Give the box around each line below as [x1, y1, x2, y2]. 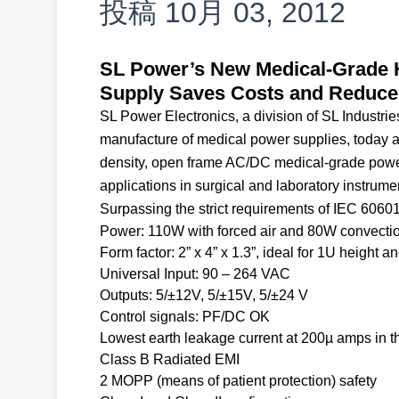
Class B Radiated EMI [100, 352, 240, 367]
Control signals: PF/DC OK [100, 309, 270, 324]
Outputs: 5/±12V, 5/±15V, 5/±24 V [100, 288, 308, 303]
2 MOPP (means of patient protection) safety [100, 373, 377, 388]
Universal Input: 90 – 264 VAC [100, 266, 290, 281]
